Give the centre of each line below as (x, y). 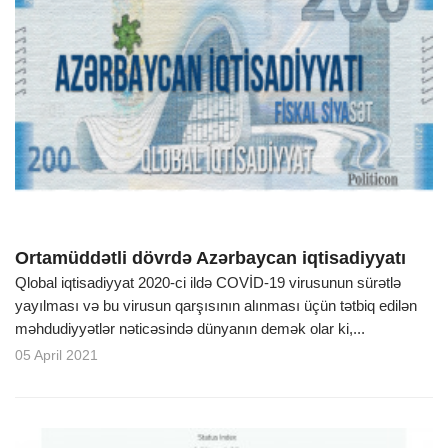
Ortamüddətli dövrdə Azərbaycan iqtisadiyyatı (210, 257)
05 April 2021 (56, 354)
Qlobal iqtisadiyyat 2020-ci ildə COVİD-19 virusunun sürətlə (208, 282)
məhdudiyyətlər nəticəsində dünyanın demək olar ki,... (190, 328)
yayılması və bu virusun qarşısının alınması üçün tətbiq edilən (216, 305)
